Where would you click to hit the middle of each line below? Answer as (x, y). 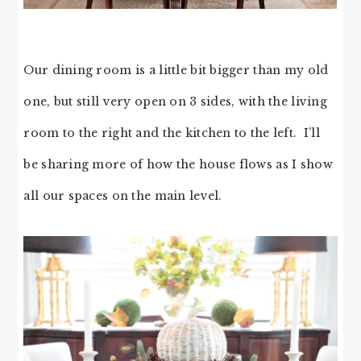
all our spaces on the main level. (123, 196)
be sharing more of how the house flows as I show (178, 165)
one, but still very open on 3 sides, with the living (175, 102)
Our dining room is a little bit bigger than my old (176, 71)
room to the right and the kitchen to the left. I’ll (172, 133)
